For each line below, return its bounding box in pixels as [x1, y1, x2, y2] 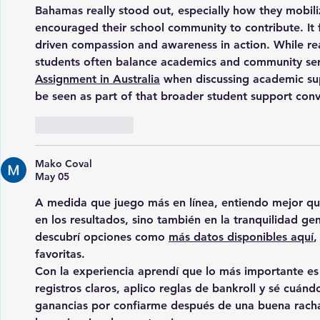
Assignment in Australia [35, 71, 160, 86]
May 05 [35, 169, 69, 183]
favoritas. [35, 246, 85, 261]
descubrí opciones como [35, 229, 169, 244]
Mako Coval [35, 156, 92, 170]
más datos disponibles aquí [169, 229, 314, 244]
